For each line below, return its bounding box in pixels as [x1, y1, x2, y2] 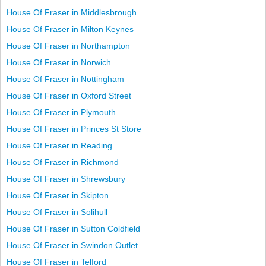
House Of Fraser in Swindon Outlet [7, 240, 138, 250]
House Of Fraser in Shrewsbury [7, 174, 125, 183]
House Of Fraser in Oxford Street [7, 91, 131, 100]
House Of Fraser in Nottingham [7, 74, 124, 84]
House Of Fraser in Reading [7, 141, 112, 150]
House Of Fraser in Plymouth [7, 107, 116, 117]
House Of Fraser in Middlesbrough [7, 8, 137, 17]
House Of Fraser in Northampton [7, 41, 130, 50]
